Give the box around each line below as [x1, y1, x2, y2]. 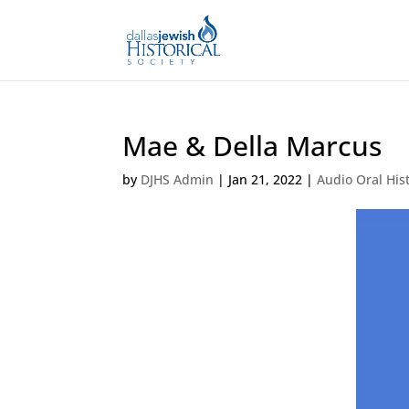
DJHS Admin [141, 171, 215, 188]
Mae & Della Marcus [122, 127, 383, 164]
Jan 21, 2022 [228, 171, 303, 188]
